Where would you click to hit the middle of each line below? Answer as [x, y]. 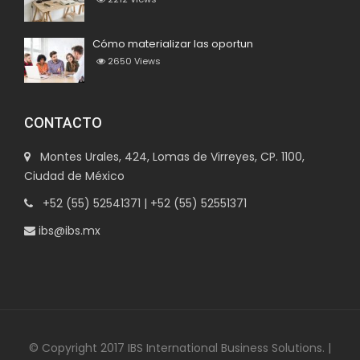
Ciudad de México [74, 176]
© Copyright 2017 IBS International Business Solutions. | [180, 348]
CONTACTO [63, 123]
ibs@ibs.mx [68, 231]
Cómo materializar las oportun [173, 43]
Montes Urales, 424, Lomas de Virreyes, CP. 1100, [168, 157]
